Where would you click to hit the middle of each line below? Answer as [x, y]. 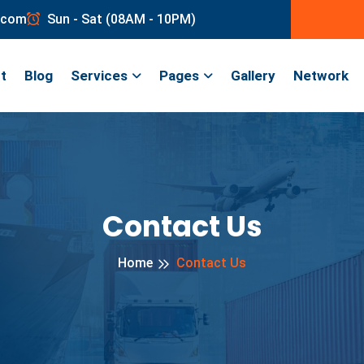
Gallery [253, 76]
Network [321, 76]
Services [99, 76]
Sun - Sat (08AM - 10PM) [120, 19]
